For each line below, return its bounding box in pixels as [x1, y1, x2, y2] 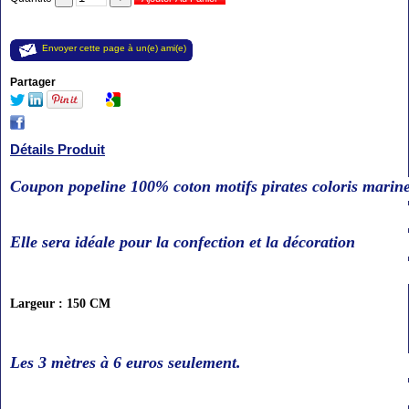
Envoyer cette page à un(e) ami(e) [42, 43, 186, 54]
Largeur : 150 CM [10, 297, 110, 311]
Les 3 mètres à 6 [10, 353, 121, 372]
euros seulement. [121, 353, 241, 372]
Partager [10, 76, 56, 89]
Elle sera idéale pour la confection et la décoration [10, 233, 355, 252]
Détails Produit [10, 142, 105, 158]
